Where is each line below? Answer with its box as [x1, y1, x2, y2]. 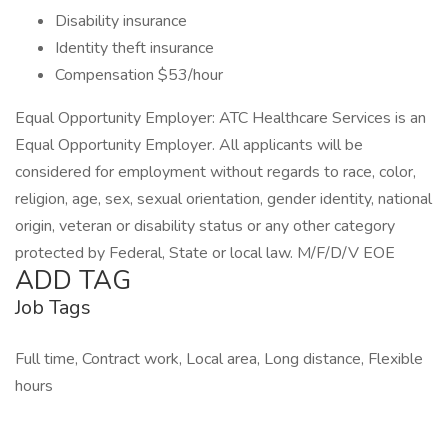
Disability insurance [55, 10, 187, 32]
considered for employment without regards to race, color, [15, 161, 416, 183]
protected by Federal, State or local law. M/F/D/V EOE [15, 242, 395, 264]
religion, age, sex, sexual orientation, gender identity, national [15, 188, 432, 210]
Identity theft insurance [55, 37, 214, 59]
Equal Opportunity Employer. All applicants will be [15, 134, 363, 156]
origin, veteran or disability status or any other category [15, 215, 395, 237]
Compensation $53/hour [55, 64, 223, 86]
